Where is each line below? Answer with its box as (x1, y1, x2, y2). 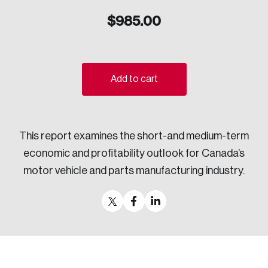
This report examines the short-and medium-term (19, 130, 249, 142)
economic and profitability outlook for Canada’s (23, 148, 245, 159)
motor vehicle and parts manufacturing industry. (23, 165, 245, 176)
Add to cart (110, 74, 158, 84)
